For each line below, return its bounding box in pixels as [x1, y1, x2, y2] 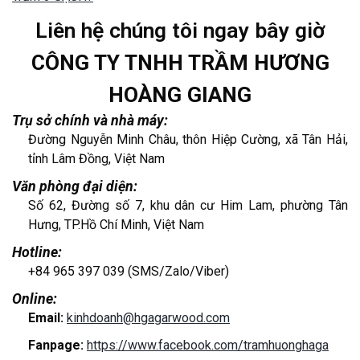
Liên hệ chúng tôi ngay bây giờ [35, 17, 325, 43]
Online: [12, 290, 57, 307]
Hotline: [12, 243, 62, 260]
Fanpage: [28, 337, 87, 353]
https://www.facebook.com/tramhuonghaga [87, 337, 329, 353]
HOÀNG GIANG [108, 81, 252, 108]
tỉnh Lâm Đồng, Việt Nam [28, 150, 165, 166]
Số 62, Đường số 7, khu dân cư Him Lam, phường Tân [28, 197, 348, 213]
